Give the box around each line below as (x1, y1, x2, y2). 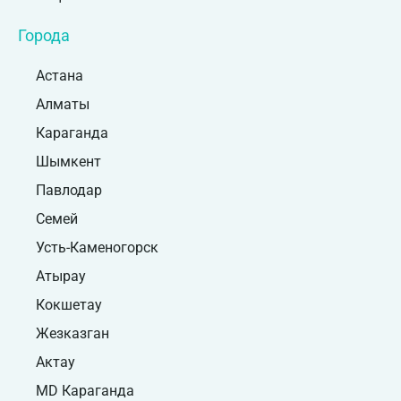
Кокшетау (36, 295, 102, 313)
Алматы (36, 95, 90, 113)
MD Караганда (36, 381, 134, 399)
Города (18, 25, 70, 45)
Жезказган (36, 324, 109, 342)
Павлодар (36, 181, 102, 199)
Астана (36, 66, 83, 84)
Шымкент (36, 152, 101, 170)
